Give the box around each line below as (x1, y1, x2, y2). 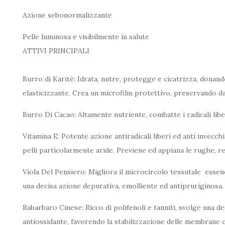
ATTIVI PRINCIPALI (23, 46, 89, 56)
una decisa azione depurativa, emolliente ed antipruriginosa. (23, 181, 223, 191)
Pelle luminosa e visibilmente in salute (23, 32, 149, 42)
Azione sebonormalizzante (23, 11, 112, 20)
